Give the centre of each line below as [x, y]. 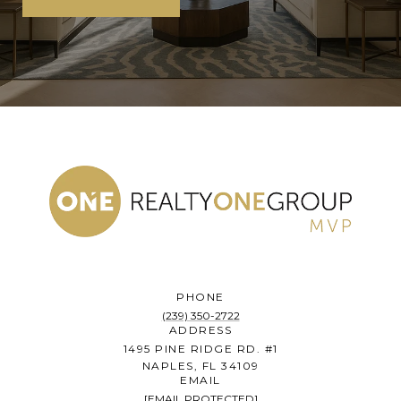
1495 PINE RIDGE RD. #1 [200, 349]
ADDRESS [200, 330]
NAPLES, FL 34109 [200, 366]
